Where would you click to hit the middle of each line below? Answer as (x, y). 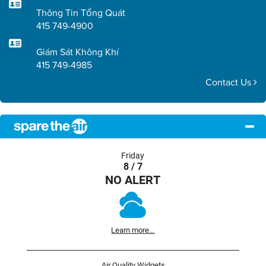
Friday (133, 156)
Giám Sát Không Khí (77, 52)
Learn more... (133, 230)
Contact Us (229, 82)
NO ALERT (133, 179)
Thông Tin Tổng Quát (80, 12)
